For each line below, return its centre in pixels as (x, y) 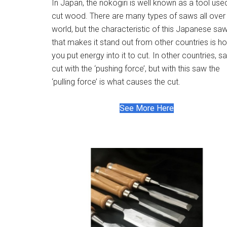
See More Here (147, 108)
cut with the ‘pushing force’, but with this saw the (136, 68)
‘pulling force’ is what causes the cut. (116, 82)
